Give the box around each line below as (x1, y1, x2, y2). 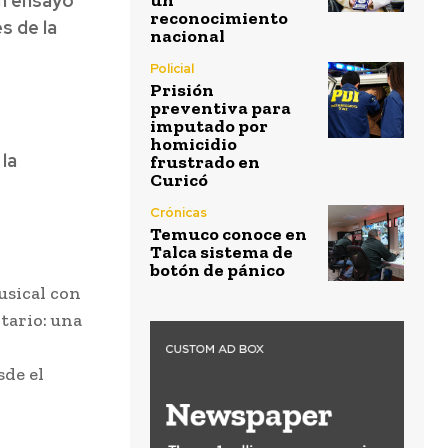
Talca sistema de (150, 241, 293, 264)
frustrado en (150, 151, 260, 174)
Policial (150, 60, 194, 78)
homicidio (150, 133, 237, 156)
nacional (150, 25, 225, 48)
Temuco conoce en (150, 223, 307, 246)
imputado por (150, 115, 268, 138)
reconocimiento (150, 7, 288, 30)
